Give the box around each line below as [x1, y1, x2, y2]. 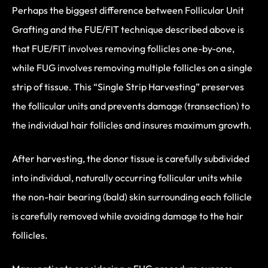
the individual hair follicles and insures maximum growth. [12, 118, 252, 131]
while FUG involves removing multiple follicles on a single [12, 61, 252, 74]
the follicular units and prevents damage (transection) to [12, 99, 250, 112]
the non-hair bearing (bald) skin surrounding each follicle [12, 190, 252, 203]
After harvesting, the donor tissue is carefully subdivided [12, 152, 249, 165]
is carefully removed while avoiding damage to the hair [12, 209, 243, 222]
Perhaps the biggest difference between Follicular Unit [12, 4, 244, 16]
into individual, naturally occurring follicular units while [12, 171, 242, 184]
